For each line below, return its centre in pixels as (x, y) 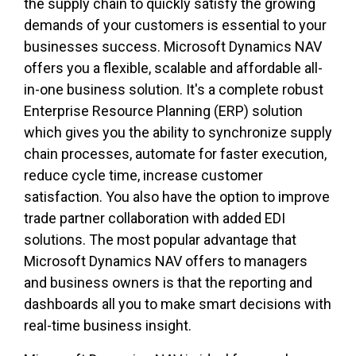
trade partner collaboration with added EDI (155, 219)
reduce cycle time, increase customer (143, 176)
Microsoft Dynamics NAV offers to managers (166, 261)
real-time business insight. (108, 326)
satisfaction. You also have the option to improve (177, 197)
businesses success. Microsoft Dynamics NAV (173, 47)
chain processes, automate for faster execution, (175, 154)
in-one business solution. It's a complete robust (174, 90)
